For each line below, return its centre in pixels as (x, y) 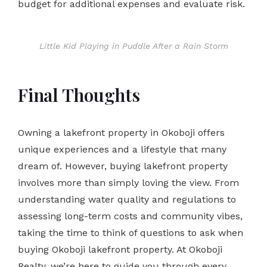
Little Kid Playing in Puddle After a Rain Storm (133, 46)
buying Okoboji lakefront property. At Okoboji (120, 249)
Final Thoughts (79, 94)
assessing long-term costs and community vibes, (130, 216)
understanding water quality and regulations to (127, 199)
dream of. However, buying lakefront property (123, 166)
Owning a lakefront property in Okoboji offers (121, 132)
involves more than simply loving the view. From (128, 182)
